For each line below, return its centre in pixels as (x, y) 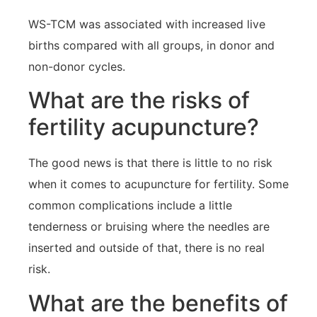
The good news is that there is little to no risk (150, 163)
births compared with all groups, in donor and (151, 45)
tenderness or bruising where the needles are (149, 227)
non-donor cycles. (77, 66)
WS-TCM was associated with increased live (147, 24)
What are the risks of (139, 100)
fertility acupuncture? (144, 127)
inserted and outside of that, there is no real (146, 248)
